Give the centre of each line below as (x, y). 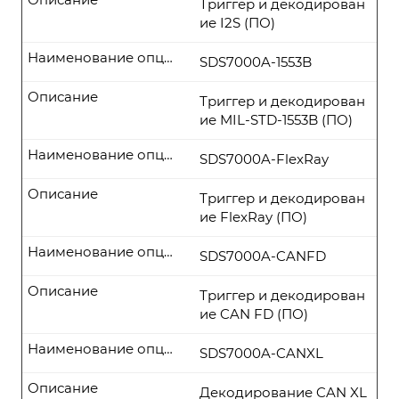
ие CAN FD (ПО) (254, 314)
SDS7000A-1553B (256, 62)
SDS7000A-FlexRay (264, 159)
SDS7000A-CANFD (263, 256)
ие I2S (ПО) (237, 23)
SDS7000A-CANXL (261, 353)
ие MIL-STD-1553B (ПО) (276, 120)
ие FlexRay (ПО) (253, 217)
